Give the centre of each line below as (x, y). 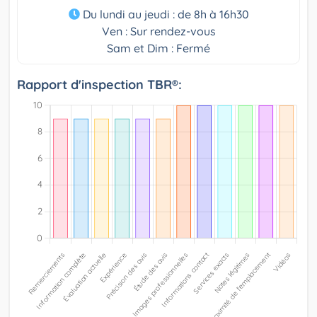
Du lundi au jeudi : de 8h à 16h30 (164, 14)
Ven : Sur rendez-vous (158, 31)
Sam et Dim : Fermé (158, 48)
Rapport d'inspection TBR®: (99, 84)
